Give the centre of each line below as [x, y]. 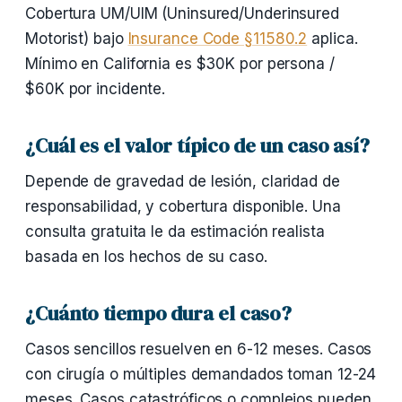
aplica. [332, 39]
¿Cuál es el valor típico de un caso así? [197, 145]
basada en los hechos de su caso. [146, 257]
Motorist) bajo [77, 39]
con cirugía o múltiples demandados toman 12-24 [201, 374]
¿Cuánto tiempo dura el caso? [159, 313]
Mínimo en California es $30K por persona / [180, 64]
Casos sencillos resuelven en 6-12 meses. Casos [199, 349]
